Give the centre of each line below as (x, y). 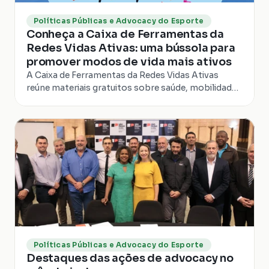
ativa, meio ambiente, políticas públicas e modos (129, 100)
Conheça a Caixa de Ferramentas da (125, 34)
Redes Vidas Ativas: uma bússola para (131, 48)
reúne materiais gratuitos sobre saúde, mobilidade (131, 88)
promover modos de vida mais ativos (129, 62)
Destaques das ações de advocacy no (130, 258)
